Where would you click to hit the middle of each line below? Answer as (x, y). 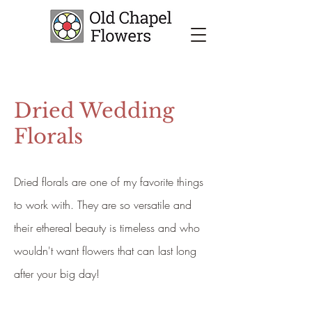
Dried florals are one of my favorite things (109, 182)
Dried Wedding (94, 111)
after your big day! (58, 274)
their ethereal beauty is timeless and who (107, 228)
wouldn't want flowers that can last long (105, 251)
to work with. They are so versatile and (103, 205)
